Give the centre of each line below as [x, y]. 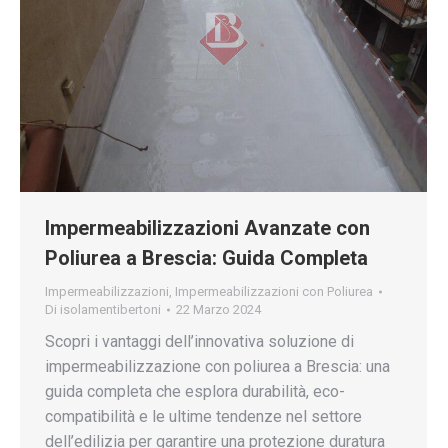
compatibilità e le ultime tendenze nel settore [203, 416]
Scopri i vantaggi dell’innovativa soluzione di [199, 341]
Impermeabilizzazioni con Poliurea [274, 291]
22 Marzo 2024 [218, 309]
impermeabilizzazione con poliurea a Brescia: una [217, 366]
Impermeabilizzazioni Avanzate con [207, 227]
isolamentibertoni [110, 309]
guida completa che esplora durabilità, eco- [195, 391]
